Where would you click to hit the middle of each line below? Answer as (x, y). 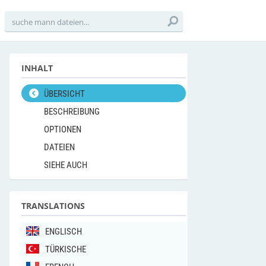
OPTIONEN (63, 129)
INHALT (37, 68)
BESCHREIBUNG (72, 112)
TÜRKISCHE (66, 249)
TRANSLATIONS (53, 206)
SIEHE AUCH (66, 165)
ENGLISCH (64, 232)
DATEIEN (59, 147)
